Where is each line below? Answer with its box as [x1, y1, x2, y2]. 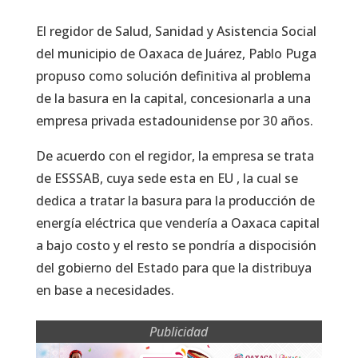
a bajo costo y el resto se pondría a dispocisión [35, 236, 316, 254]
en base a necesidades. [35, 280, 174, 299]
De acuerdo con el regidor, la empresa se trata [35, 146, 314, 165]
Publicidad [149, 322, 209, 340]
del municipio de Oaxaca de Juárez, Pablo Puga [35, 44, 316, 62]
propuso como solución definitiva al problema [35, 66, 311, 85]
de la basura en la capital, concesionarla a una [35, 89, 311, 107]
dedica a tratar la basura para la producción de [35, 191, 315, 209]
